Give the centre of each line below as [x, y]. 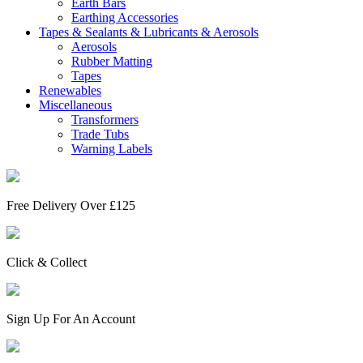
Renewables [70, 91]
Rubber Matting [112, 62]
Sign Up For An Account [71, 319]
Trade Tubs [100, 135]
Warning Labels [112, 149]
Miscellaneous [75, 105]
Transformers [105, 120]
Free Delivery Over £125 [71, 206]
